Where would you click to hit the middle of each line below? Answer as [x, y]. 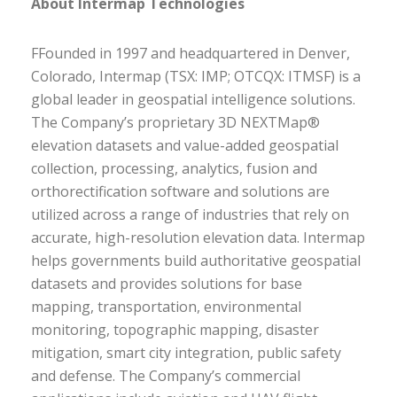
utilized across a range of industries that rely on [190, 214]
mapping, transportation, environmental [166, 307]
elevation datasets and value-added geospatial [185, 145]
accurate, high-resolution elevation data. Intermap [198, 237]
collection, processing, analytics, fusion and [174, 168]
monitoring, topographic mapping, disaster [175, 330]
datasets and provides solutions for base [167, 284]
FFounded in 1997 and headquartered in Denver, [191, 53]
